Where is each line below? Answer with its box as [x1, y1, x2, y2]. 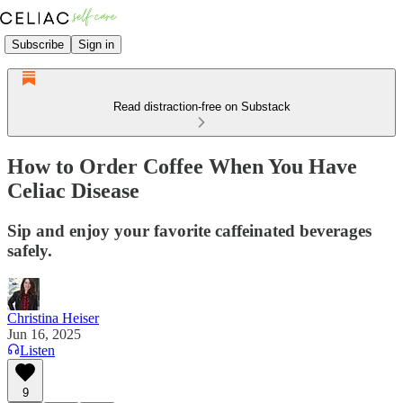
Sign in [78, 37, 114, 51]
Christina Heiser [7, 309, 99, 326]
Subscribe [12, 37, 64, 51]
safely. [7, 240, 52, 260]
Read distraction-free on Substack [112, 100, 291, 113]
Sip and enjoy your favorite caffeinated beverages [7, 220, 372, 240]
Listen [20, 342, 55, 358]
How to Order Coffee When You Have [7, 154, 357, 178]
